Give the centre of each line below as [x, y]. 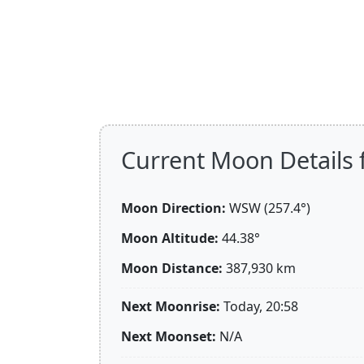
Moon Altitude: [170, 238]
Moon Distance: [172, 268]
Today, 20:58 [261, 307]
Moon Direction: [173, 208]
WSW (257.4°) [270, 208]
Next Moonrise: [171, 307]
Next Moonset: [169, 337]
